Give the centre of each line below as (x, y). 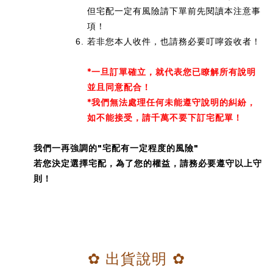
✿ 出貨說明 (127, 259)
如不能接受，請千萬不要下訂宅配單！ (165, 118)
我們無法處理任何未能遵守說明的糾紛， (174, 103)
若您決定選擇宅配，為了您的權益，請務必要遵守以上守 (148, 164)
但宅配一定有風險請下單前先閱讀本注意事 (174, 11)
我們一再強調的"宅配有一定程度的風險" (116, 148)
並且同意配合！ (119, 87)
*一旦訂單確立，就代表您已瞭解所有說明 (172, 72)
